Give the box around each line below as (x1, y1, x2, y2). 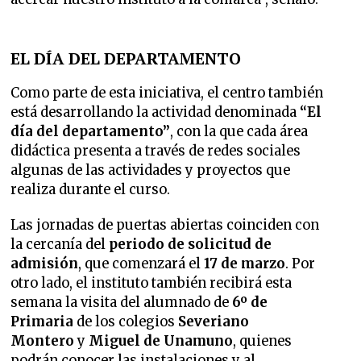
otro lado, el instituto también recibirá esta (10, 274, 293, 292)
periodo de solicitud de (109, 235, 272, 253)
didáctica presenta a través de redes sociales (10, 142, 301, 160)
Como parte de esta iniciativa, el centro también (10, 84, 324, 102)
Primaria (10, 313, 74, 330)
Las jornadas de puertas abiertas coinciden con (10, 216, 320, 234)
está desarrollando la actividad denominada (10, 103, 301, 121)
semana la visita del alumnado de (10, 293, 233, 311)
